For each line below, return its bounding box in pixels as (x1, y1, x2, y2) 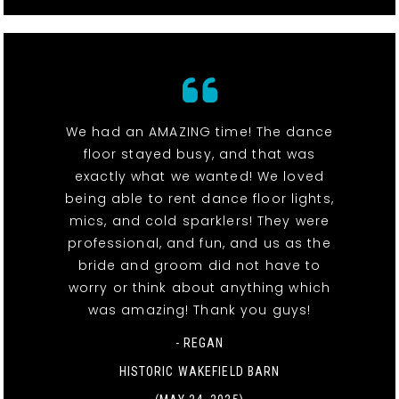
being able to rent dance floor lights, (65, 189, 334, 208)
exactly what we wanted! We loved (75, 167, 324, 185)
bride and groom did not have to (77, 256, 322, 274)
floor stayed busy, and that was (83, 144, 316, 163)
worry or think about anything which (68, 278, 331, 297)
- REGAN (175, 335, 224, 350)
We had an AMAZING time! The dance (66, 122, 333, 141)
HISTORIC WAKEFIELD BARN (118, 363, 281, 379)
